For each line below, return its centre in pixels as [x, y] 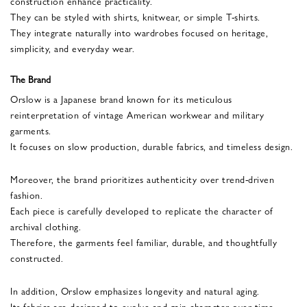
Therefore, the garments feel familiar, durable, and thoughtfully [144, 242]
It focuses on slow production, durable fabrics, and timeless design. [151, 146]
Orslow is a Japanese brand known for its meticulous [121, 98]
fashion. [26, 194]
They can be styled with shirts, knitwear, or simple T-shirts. [135, 16]
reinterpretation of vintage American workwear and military [137, 114]
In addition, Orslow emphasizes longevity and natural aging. [135, 290]
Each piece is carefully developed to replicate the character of [142, 210]
